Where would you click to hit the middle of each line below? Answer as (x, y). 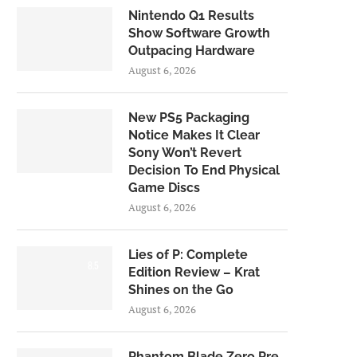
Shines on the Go (181, 290)
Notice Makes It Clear (194, 135)
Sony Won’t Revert (185, 153)
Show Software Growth (199, 33)
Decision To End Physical (204, 170)
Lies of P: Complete (188, 255)
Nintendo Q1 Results (191, 16)
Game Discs (164, 188)
